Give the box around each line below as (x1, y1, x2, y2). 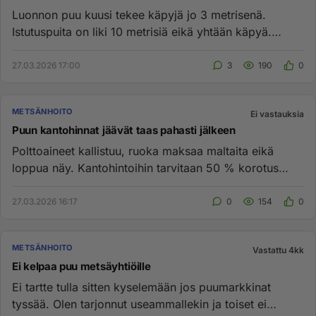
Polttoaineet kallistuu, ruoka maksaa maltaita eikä (12, 144, 274, 158)
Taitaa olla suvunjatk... (12, 42, 130, 56)
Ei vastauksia (250, 109, 304, 119)
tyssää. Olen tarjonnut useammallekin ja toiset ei (12, 297, 267, 311)
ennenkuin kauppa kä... (12, 178, 135, 192)
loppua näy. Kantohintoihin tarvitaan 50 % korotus (12, 161, 279, 175)
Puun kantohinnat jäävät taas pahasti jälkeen (12, 123, 236, 137)
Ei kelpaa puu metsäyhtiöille (12, 260, 151, 273)
